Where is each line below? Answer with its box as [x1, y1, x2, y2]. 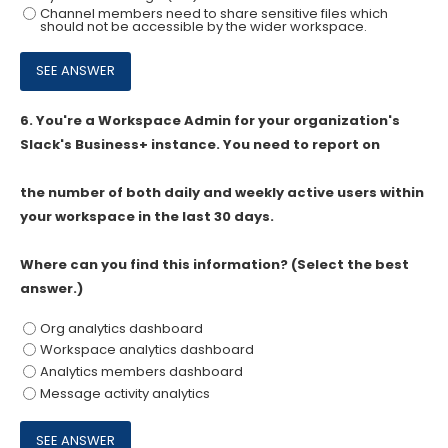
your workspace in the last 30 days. [20, 207, 274, 227]
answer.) [20, 279, 83, 299]
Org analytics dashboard [39, 318, 203, 338]
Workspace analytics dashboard [39, 340, 254, 360]
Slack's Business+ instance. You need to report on [20, 135, 380, 155]
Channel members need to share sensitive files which [39, 4, 388, 24]
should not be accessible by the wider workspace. [39, 17, 367, 37]
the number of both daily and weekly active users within [20, 183, 424, 203]
